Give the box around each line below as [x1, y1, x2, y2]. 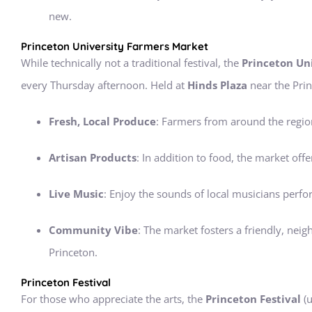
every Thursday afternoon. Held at [21, 78, 187, 92]
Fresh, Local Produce [49, 114, 156, 128]
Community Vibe [49, 223, 138, 237]
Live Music [49, 187, 104, 201]
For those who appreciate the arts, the [21, 292, 205, 306]
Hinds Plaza [187, 78, 247, 92]
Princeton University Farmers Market [21, 40, 208, 53]
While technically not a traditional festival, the [21, 56, 242, 70]
